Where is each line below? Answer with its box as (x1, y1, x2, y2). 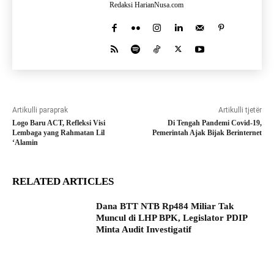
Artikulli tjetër (218, 106, 262, 115)
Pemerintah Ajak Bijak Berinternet (152, 128, 262, 138)
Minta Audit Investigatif (96, 224, 192, 235)
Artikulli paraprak (12, 106, 68, 115)
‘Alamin (12, 138, 38, 147)
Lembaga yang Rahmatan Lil (12, 128, 105, 138)
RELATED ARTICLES (12, 176, 114, 188)
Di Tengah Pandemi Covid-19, (167, 119, 262, 128)
